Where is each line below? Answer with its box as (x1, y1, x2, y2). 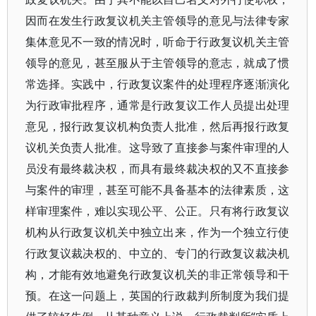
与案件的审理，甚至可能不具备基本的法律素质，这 (25, 182, 290, 197)
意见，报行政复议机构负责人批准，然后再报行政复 (25, 119, 290, 134)
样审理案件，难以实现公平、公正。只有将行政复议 (25, 203, 290, 219)
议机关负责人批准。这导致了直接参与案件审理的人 (25, 140, 290, 155)
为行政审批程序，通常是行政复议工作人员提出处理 (25, 97, 290, 113)
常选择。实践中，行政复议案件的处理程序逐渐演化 (25, 76, 290, 92)
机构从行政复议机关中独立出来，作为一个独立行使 (25, 224, 290, 240)
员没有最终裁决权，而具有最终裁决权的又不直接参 (25, 161, 290, 176)
